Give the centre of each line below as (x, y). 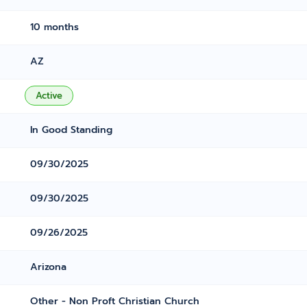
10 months (55, 27)
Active (49, 96)
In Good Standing (72, 130)
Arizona (49, 267)
